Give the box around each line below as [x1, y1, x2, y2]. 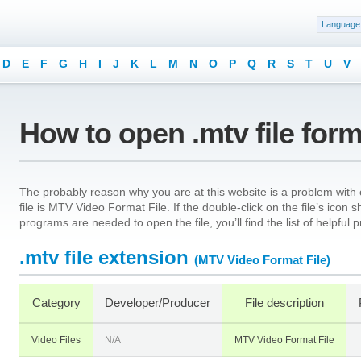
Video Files [31, 334, 81, 346]
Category [31, 296, 81, 309]
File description [245, 296, 324, 309]
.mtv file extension [19, 247, 189, 268]
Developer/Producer [105, 296, 210, 309]
